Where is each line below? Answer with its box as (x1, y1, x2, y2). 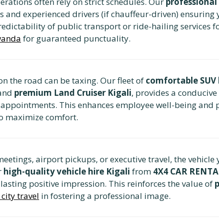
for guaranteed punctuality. (21, 32, 131, 44)
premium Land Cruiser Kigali (14, 87, 131, 98)
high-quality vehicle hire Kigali (3, 165, 130, 177)
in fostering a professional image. (39, 190, 171, 201)
